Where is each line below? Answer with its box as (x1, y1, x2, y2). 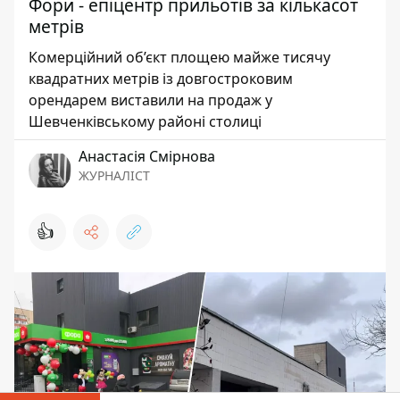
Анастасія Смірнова (79, 146, 215, 166)
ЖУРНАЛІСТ (79, 167, 150, 184)
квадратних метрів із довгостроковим (29, 69, 293, 88)
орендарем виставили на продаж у (29, 90, 272, 110)
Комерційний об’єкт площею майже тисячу (29, 47, 330, 67)
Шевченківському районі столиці (29, 112, 262, 131)
